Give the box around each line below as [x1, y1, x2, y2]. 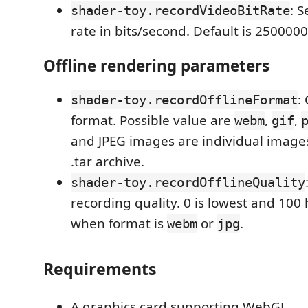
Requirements [43, 257, 157, 280]
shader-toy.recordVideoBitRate [71, 3, 290, 19]
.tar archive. [71, 153, 144, 171]
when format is [71, 214, 167, 233]
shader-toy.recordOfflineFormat [71, 92, 298, 108]
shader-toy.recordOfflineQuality [71, 175, 305, 190]
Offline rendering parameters [43, 54, 269, 76]
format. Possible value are [71, 111, 234, 130]
